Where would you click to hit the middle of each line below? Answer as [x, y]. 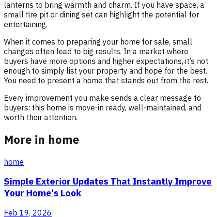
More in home [42, 139]
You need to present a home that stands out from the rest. [106, 80]
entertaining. [26, 24]
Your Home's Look [43, 193]
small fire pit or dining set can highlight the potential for [101, 14]
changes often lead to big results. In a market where [96, 51]
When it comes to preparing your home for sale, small [98, 41]
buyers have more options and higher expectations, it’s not [106, 61]
